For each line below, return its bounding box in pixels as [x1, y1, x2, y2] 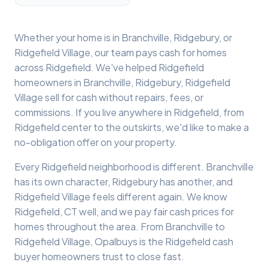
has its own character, [14, 175, 112, 188]
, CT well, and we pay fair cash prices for [60, 205, 234, 218]
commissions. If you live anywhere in [14, 106, 173, 118]
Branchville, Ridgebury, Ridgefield [83, 76, 230, 89]
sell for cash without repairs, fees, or [43, 91, 203, 103]
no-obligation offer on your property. [14, 136, 177, 148]
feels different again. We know [90, 190, 227, 203]
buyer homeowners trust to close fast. [14, 250, 184, 263]
